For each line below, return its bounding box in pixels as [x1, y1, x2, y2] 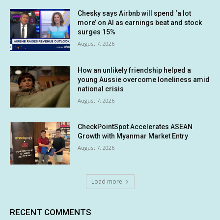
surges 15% [78, 28, 116, 36]
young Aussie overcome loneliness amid [78, 75, 210, 83]
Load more [91, 177, 122, 186]
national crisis [78, 84, 124, 93]
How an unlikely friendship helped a [78, 66, 192, 74]
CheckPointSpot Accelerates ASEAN [78, 123, 193, 131]
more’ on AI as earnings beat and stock [78, 19, 202, 27]
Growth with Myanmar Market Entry [78, 132, 189, 140]
